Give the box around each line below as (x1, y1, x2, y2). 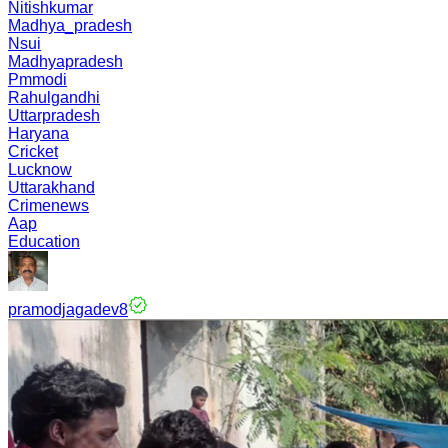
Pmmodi (8, 71, 67, 88)
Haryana (8, 125, 69, 142)
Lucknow (8, 161, 72, 178)
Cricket (8, 143, 58, 160)
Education (8, 233, 80, 250)
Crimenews (8, 197, 89, 214)
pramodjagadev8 (8, 301, 128, 318)
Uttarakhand (8, 179, 95, 196)
